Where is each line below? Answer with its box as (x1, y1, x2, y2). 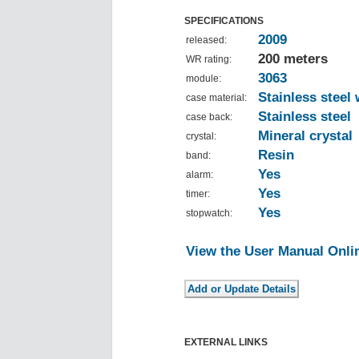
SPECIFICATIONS (184, 15, 264, 27)
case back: (186, 111, 232, 123)
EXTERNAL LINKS (184, 337, 268, 349)
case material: (186, 92, 247, 104)
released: (186, 34, 227, 46)
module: (186, 73, 221, 85)
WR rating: (186, 54, 232, 66)
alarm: (186, 169, 213, 181)
